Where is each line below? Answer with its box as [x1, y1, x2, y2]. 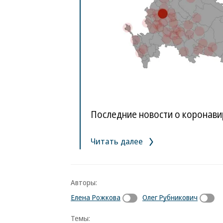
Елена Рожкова [71, 192, 120, 202]
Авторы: [71, 177, 97, 187]
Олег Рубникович [142, 192, 198, 202]
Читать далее [91, 135, 145, 147]
